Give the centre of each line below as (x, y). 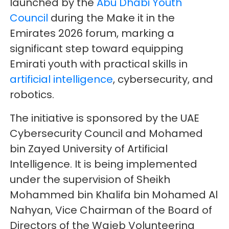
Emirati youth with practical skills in (99, 64)
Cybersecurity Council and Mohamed (107, 134)
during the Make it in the (112, 18)
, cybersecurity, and (163, 79)
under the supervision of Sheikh (90, 180)
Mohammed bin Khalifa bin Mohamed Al (114, 195)
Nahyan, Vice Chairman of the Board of (111, 210)
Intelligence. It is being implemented (104, 164)
